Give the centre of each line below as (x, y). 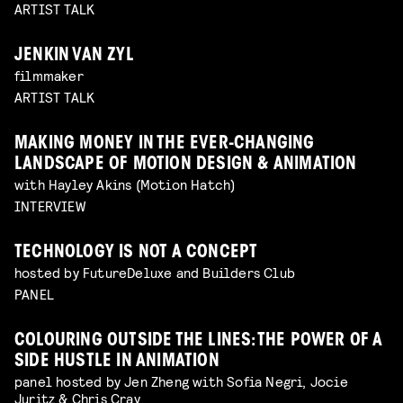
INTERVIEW (50, 205)
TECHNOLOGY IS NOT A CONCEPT (136, 253)
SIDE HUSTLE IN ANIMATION (117, 362)
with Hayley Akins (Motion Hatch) (125, 184)
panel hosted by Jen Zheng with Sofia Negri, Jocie (181, 381)
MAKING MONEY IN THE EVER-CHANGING (165, 145)
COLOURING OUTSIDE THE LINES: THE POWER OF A (199, 341)
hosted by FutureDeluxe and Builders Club (155, 272)
